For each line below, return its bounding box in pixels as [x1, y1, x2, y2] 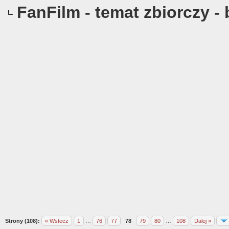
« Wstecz [45, 218, 68, 224]
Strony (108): [5, 218, 40, 224]
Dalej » [194, 218, 211, 224]
